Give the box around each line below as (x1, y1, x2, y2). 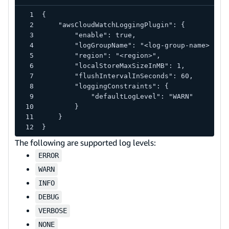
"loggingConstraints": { (41, 82, 169, 90)
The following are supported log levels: (15, 137, 156, 148)
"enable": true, (41, 31, 136, 39)
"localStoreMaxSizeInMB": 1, (41, 61, 185, 70)
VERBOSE (38, 206, 67, 215)
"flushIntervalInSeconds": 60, (41, 72, 193, 80)
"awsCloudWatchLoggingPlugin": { (41, 20, 185, 29)
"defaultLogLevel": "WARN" (41, 92, 193, 100)
